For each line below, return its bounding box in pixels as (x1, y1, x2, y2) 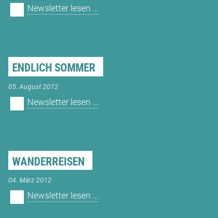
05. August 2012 (8, 82, 58, 91)
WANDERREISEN (12, 155, 85, 168)
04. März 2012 (8, 176, 52, 185)
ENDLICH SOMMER (12, 61, 95, 75)
